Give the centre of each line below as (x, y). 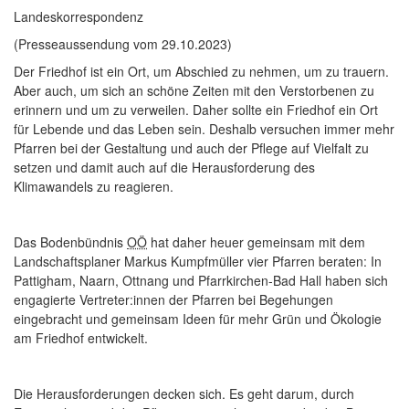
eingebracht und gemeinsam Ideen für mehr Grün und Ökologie (198, 319)
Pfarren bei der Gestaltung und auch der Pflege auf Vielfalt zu (191, 148)
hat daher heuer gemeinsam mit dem (256, 242)
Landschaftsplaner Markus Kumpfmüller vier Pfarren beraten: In (198, 261)
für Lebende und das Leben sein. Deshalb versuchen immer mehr (204, 129)
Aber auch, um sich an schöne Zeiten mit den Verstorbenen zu (194, 90)
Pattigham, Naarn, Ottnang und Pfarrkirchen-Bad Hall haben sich (201, 280)
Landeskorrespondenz (79, 16)
